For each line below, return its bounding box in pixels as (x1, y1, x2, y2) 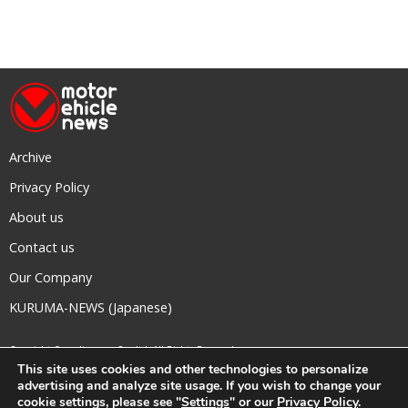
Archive (9, 148, 52, 167)
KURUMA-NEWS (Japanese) (9, 299, 172, 317)
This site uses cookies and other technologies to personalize (17, 361, 368, 378)
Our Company (9, 269, 92, 287)
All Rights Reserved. (153, 343, 237, 357)
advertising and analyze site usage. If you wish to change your (17, 377, 381, 394)
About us (9, 209, 64, 227)
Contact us (9, 239, 75, 257)
